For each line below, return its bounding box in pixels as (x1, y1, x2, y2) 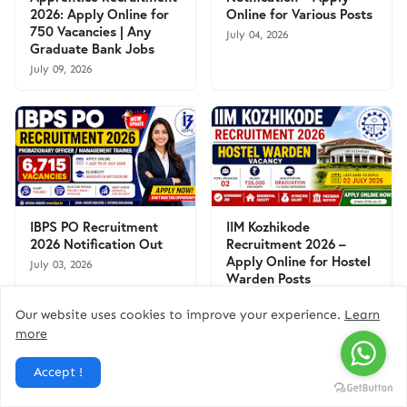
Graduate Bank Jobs (30, 39, 154, 57)
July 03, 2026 (30, 258, 92, 271)
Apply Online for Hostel (226, 252, 371, 270)
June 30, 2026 (226, 293, 292, 305)
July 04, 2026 (226, 28, 288, 41)
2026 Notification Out (30, 234, 163, 253)
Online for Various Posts (226, 5, 372, 23)
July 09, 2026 (30, 63, 92, 75)
